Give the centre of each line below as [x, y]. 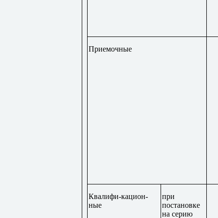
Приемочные [110, 49]
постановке [181, 205]
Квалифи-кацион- [118, 196]
